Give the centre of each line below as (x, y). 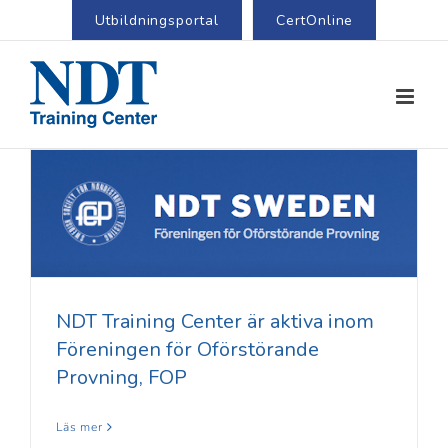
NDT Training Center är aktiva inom (215, 322)
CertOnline (314, 20)
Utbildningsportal (156, 20)
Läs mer (79, 427)
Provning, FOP (121, 378)
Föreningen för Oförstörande (187, 350)
